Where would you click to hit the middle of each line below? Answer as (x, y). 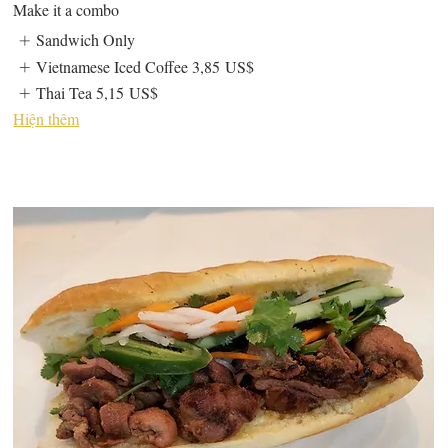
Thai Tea (63, 92)
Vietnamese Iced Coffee (111, 66)
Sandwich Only (85, 40)
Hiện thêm (46, 119)
